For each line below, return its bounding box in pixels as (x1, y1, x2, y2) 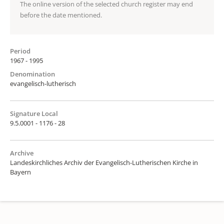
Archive (10, 148, 33, 157)
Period (10, 46, 30, 55)
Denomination (10, 69, 55, 78)
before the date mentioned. (20, 10, 102, 19)
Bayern (10, 167, 31, 176)
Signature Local (10, 108, 58, 118)
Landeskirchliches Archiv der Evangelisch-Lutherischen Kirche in (10, 157, 198, 167)
